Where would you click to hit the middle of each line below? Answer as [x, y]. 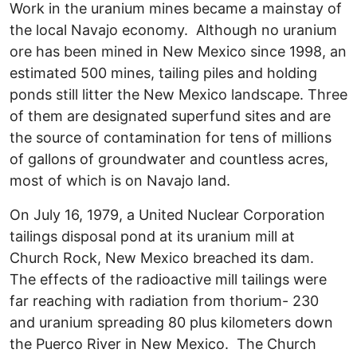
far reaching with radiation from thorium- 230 [164, 301]
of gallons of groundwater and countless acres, [169, 159]
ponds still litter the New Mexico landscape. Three [178, 95]
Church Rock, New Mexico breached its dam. [164, 258]
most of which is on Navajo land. [120, 181]
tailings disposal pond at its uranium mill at [152, 237]
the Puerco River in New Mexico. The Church [163, 344]
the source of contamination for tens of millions [171, 138]
